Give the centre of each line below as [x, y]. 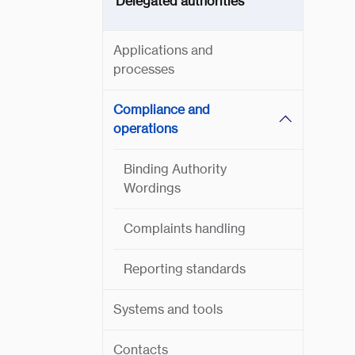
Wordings [152, 188]
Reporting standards [185, 269]
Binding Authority [175, 169]
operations [145, 129]
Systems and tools [168, 309]
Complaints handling [185, 229]
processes [144, 69]
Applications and [163, 50]
